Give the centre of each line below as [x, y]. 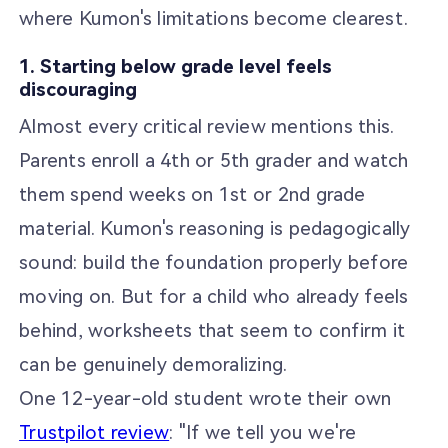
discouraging [78, 89]
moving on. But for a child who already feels [214, 297]
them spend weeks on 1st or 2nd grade [192, 195]
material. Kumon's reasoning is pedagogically [215, 229]
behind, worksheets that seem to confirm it [212, 331]
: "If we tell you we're [263, 433]
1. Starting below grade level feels [176, 66]
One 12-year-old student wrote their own [205, 399]
